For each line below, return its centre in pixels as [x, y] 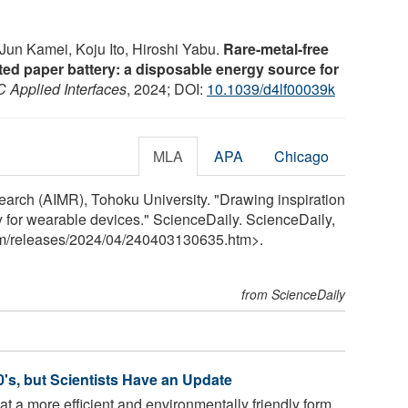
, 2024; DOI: [167, 88]
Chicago [302, 156]
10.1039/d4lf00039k [271, 88]
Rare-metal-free [276, 48]
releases [38, 239]
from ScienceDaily [294, 294]
